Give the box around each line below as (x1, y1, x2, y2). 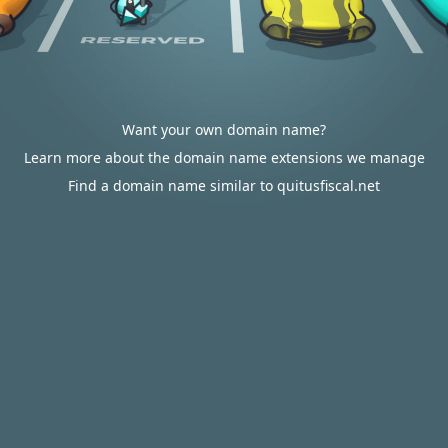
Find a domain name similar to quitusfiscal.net (68, 176, 380, 195)
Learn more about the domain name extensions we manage (23, 148, 425, 167)
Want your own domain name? (122, 120, 326, 139)
